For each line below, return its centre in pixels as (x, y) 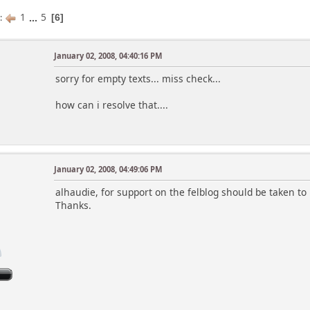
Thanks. (74, 205)
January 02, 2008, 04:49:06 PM (108, 169)
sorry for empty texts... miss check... (138, 78)
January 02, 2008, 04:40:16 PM (108, 55)
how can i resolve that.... (112, 104)
